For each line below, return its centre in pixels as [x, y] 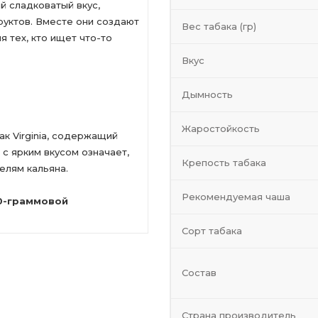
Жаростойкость [221, 128]
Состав [199, 273]
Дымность [207, 94]
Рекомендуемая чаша [236, 197]
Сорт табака [212, 231]
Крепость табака [224, 163]
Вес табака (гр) [219, 26]
